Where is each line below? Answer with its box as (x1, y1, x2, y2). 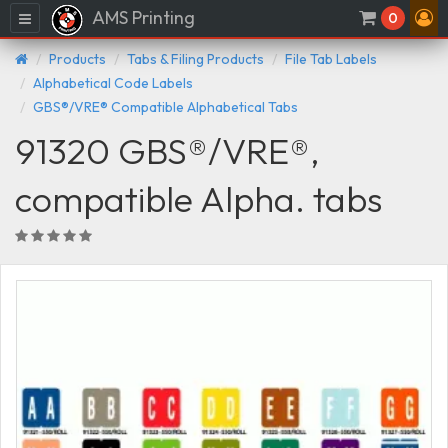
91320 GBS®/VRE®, (15, 127, 320, 173)
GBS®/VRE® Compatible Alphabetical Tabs (33, 97, 298, 116)
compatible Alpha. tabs (15, 175, 382, 221)
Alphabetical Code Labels (33, 73, 193, 92)
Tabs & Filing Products (127, 49, 264, 68)
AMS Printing (89, 6, 195, 29)
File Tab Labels (285, 49, 377, 68)
